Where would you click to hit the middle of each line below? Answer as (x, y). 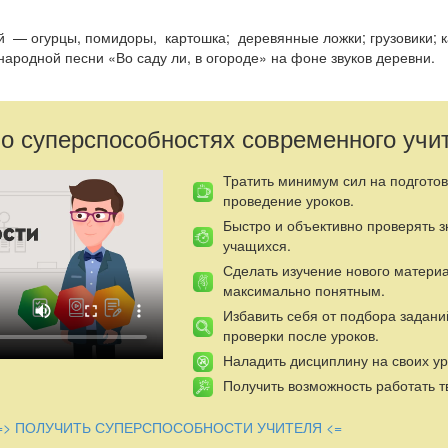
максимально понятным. (303, 289)
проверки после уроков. (300, 334)
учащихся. (256, 244)
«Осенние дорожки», (244, 416)
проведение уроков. (288, 199)
